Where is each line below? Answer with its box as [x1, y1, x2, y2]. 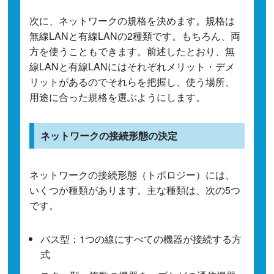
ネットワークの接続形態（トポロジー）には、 [29, 168, 235, 182]
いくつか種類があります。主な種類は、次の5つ [29, 183, 241, 198]
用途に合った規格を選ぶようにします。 [29, 90, 206, 105]
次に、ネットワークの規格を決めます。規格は [29, 13, 235, 28]
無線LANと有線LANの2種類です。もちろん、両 [29, 29, 241, 43]
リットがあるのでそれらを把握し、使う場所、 [29, 75, 235, 89]
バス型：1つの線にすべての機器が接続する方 [40, 232, 242, 246]
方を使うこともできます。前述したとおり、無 [29, 44, 235, 59]
